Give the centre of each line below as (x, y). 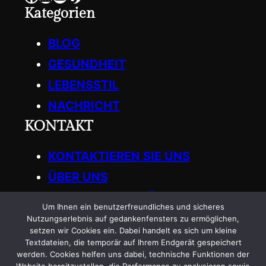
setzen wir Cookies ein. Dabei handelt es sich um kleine (133, 230)
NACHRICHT (84, 106)
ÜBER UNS (78, 177)
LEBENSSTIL (83, 85)
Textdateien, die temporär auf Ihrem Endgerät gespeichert (133, 242)
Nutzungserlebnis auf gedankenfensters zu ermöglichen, (133, 218)
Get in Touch (66, 219)
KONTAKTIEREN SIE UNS (119, 156)
